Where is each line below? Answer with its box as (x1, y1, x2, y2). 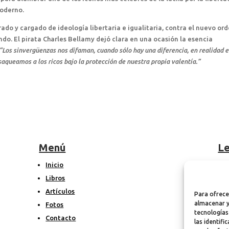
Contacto (45, 214, 76, 221)
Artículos (45, 187, 75, 195)
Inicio (45, 161, 64, 168)
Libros (45, 174, 65, 181)
